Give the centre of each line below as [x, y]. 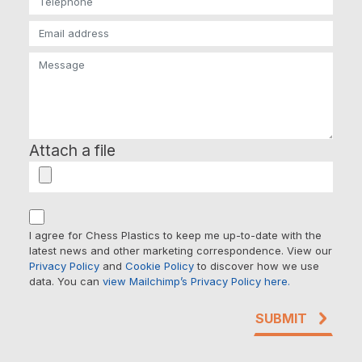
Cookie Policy [160, 265]
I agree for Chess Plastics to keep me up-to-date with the [175, 235]
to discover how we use [257, 265]
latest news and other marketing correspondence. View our [181, 250]
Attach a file [72, 150]
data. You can [66, 281]
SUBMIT [281, 318]
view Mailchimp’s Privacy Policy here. [196, 281]
